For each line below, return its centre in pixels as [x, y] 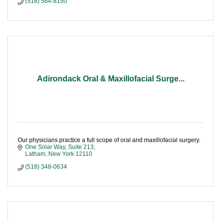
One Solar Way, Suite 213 [59, 147]
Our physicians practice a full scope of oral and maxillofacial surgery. [109, 140]
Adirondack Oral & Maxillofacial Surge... [110, 79]
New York [61, 154]
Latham [35, 154]
